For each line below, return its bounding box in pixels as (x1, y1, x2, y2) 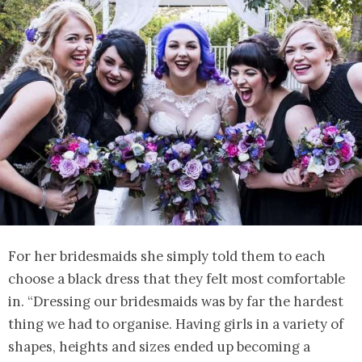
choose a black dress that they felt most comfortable (8, 269, 345, 288)
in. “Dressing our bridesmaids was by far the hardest (8, 292, 343, 310)
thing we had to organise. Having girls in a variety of (8, 314, 343, 333)
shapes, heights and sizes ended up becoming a (8, 337, 310, 356)
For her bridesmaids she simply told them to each (8, 246, 326, 265)
